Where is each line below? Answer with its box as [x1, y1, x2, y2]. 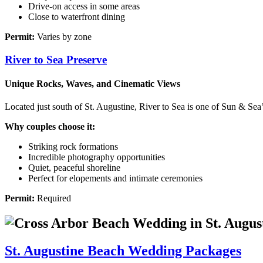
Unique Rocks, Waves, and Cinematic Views [5, 79, 180, 89]
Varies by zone [35, 32, 92, 42]
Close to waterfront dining [28, 12, 125, 22]
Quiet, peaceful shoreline [28, 163, 120, 173]
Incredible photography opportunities [28, 152, 165, 163]
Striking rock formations [28, 141, 118, 152]
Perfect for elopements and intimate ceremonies [28, 173, 203, 184]
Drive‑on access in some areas [28, 1, 140, 12]
